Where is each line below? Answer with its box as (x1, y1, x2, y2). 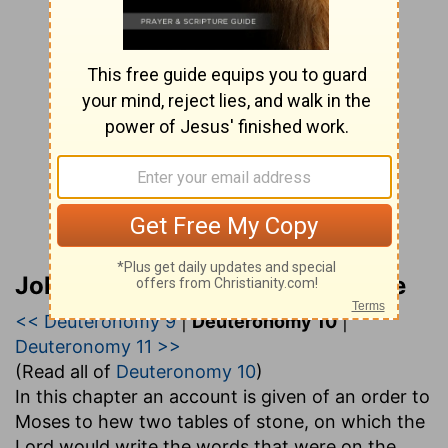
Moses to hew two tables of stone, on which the (15, 410, 425, 432)
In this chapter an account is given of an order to (15, 385, 430, 407)
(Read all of (15, 360, 116, 382)
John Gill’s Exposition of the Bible (15, 270, 406, 300)
